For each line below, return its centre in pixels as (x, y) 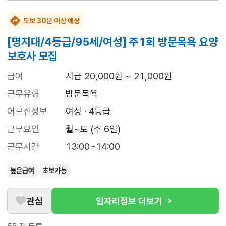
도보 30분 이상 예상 (51, 21)
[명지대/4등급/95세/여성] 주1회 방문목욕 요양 (112, 42)
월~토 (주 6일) (93, 129)
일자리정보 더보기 (129, 201)
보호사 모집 (32, 56)
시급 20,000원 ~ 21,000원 (119, 76)
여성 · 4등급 (88, 111)
